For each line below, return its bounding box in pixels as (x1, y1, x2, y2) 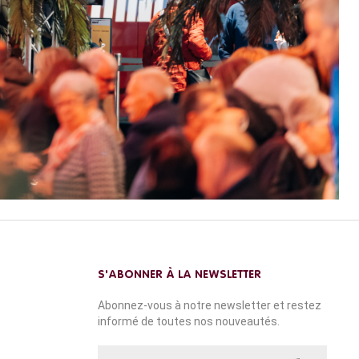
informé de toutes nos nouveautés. (98, 315, 280, 329)
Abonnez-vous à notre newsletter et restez (98, 299, 321, 313)
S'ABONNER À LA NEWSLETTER (98, 269, 261, 281)
